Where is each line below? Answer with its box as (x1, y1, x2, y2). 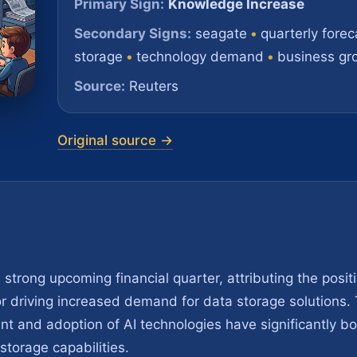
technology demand (136, 49, 264, 65)
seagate (195, 25, 247, 41)
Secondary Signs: (74, 25, 191, 41)
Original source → (57, 132, 173, 148)
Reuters (125, 78, 178, 94)
